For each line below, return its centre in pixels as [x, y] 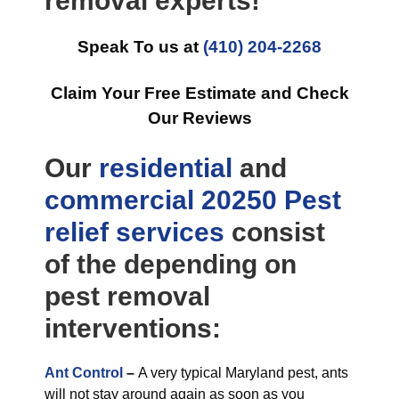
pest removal [127, 296]
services [170, 232]
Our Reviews [199, 118]
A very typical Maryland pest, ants [243, 373]
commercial [119, 200]
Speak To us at [140, 47]
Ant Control [84, 373]
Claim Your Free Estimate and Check [199, 93]
